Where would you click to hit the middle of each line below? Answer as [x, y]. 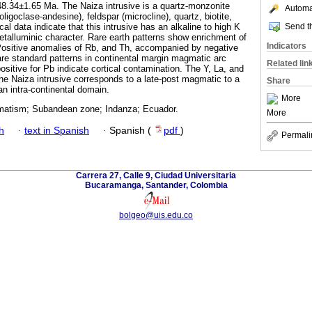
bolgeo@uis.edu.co [156, 215]
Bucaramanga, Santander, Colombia [156, 185]
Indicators [287, 46]
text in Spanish [57, 130]
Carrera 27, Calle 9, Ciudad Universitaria [156, 175]
